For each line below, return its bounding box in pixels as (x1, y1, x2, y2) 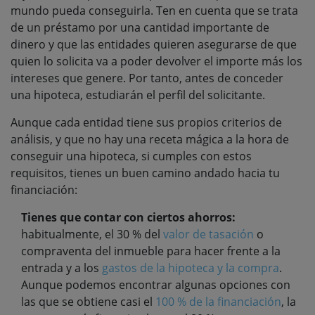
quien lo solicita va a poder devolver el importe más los (11, 53, 302, 69)
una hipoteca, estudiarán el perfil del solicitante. (11, 86, 265, 103)
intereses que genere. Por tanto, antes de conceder (11, 70, 283, 86)
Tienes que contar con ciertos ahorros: (21, 209, 236, 225)
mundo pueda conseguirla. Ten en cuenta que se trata (11, 2, 298, 18)
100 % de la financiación (155, 293, 281, 309)
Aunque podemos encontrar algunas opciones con (21, 276, 290, 292)
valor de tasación (163, 226, 254, 242)
